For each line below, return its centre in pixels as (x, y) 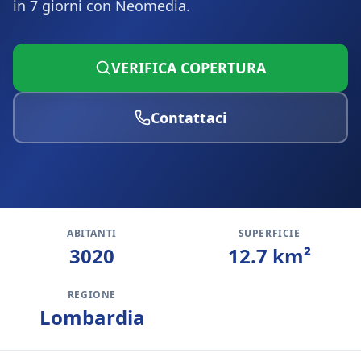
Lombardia (92, 317)
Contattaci (189, 118)
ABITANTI (92, 233)
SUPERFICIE (269, 233)
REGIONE (92, 295)
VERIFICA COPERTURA (189, 68)
